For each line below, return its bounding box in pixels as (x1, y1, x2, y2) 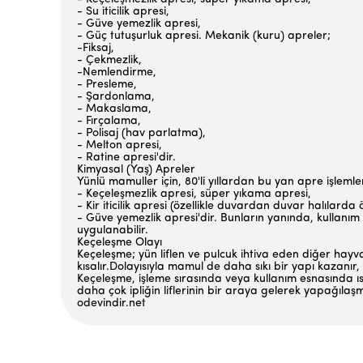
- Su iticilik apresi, (77, 6, 169, 18)
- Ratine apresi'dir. (77, 152, 176, 164)
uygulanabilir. (77, 224, 148, 237)
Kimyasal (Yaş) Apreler (77, 164, 195, 176)
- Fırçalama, (77, 115, 141, 127)
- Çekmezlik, (77, 54, 142, 66)
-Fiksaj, (77, 42, 114, 54)
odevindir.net (77, 297, 146, 310)
